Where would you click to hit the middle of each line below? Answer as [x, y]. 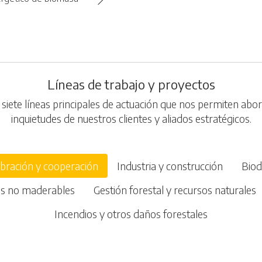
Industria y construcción [170, 166]
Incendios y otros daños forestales [131, 213]
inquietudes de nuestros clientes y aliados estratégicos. [131, 118]
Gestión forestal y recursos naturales [175, 189]
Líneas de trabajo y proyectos [131, 84]
